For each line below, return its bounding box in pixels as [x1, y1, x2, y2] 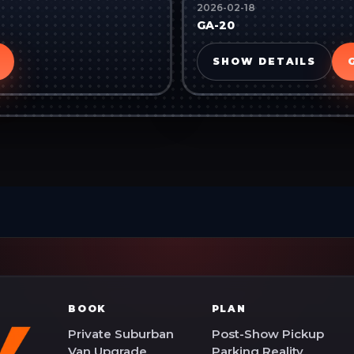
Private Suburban [67, 326, 174, 341]
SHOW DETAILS [213, 55, 317, 67]
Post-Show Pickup [211, 326, 324, 341]
